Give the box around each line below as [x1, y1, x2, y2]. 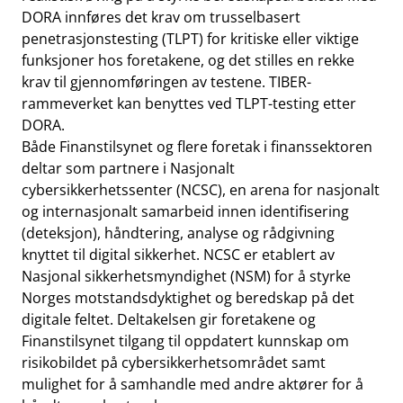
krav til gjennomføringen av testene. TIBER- [22, 72, 311, 92]
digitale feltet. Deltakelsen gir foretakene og [22, 309, 316, 329]
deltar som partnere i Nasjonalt [22, 158, 235, 178]
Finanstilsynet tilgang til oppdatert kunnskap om [22, 331, 349, 351]
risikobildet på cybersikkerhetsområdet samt [22, 353, 326, 372]
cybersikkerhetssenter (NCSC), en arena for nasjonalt [22, 180, 380, 200]
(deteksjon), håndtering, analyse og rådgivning [22, 223, 335, 243]
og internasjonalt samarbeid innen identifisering [22, 201, 349, 221]
